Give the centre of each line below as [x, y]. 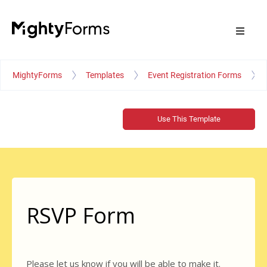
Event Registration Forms [195, 75]
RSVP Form [81, 216]
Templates [105, 75]
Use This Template [189, 119]
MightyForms [37, 75]
